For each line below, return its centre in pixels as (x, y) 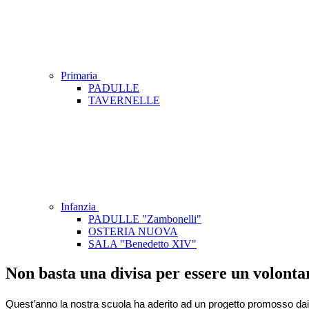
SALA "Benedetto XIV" (142, 244)
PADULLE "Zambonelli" (145, 219)
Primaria (80, 76)
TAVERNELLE (124, 101)
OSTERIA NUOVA (133, 232)
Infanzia (80, 207)
